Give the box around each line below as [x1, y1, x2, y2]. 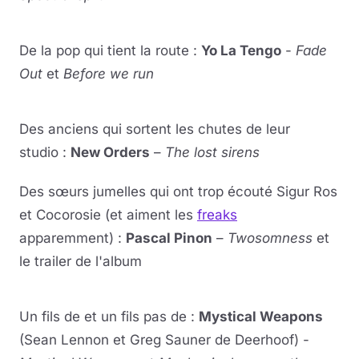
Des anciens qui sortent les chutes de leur [19, 121, 290, 137]
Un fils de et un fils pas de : [19, 309, 199, 325]
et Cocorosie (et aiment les [19, 207, 197, 223]
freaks [197, 207, 237, 223]
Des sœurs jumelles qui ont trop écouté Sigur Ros [19, 184, 337, 200]
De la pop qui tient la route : [19, 42, 201, 58]
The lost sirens [165, 144, 260, 160]
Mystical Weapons [199, 309, 323, 325]
